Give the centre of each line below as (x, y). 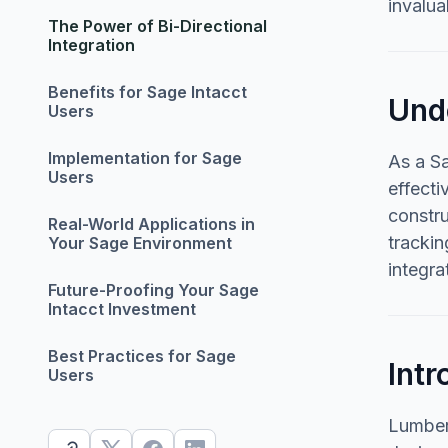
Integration (91, 45)
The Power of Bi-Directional (157, 26)
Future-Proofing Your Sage (153, 290)
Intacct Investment (122, 309)
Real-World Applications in (151, 224)
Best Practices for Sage (142, 356)
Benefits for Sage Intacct (147, 92)
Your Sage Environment (140, 243)
